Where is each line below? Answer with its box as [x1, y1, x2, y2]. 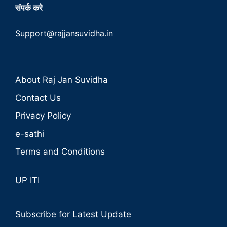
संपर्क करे [15, 3, 43, 13]
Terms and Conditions [15, 146, 105, 157]
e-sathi [15, 128, 44, 139]
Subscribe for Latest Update [15, 209, 131, 220]
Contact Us [15, 92, 61, 103]
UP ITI [15, 175, 40, 186]
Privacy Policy [15, 110, 71, 121]
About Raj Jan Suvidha [15, 74, 108, 85]
